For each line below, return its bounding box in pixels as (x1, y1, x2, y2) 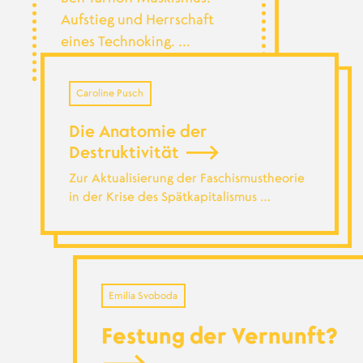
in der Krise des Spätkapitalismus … (68, 190, 271, 203)
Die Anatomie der (68, 123, 207, 140)
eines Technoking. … (60, 35, 190, 49)
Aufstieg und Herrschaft (60, 13, 214, 28)
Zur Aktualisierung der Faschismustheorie (68, 172, 305, 185)
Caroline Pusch (76, 88, 144, 99)
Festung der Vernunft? (100, 326, 338, 348)
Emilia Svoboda (109, 290, 178, 301)
